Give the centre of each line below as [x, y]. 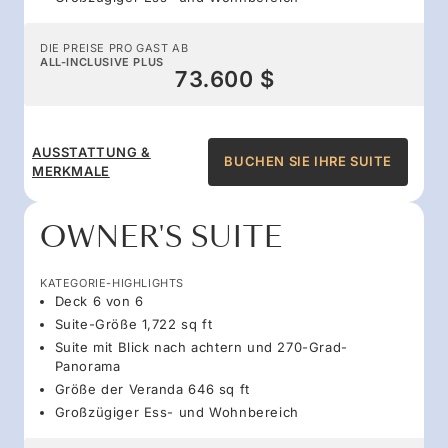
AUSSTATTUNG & [91, 151]
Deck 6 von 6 [99, 300]
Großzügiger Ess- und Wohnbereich [176, 411]
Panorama [87, 365]
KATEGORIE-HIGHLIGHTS [112, 282]
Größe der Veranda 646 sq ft [152, 388]
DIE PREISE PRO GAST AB [114, 47]
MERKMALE [71, 170]
